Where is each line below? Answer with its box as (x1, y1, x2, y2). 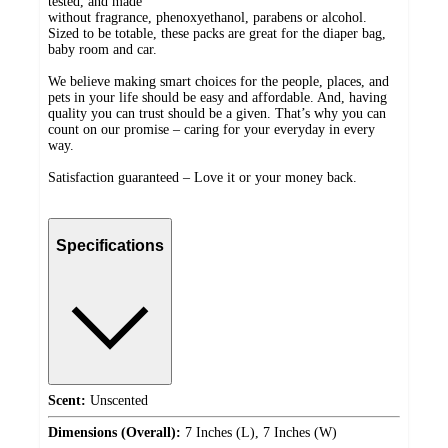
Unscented (86, 392, 148, 408)
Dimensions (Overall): (48, 424, 181, 440)
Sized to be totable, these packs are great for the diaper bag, (48, 26, 386, 42)
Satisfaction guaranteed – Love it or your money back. (48, 170, 357, 186)
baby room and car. (48, 42, 157, 58)
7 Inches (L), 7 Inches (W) (181, 424, 337, 440)
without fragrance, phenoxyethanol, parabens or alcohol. (48, 10, 367, 26)
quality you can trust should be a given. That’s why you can (48, 106, 386, 122)
